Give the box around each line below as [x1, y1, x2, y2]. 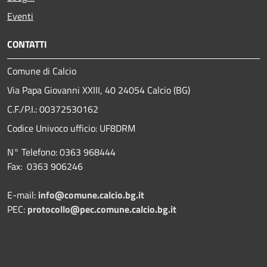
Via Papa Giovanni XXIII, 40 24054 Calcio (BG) [7, 82, 190, 97]
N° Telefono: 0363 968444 [7, 144, 116, 159]
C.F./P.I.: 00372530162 [7, 101, 98, 116]
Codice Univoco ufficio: [7, 120, 97, 135]
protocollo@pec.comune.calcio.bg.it [27, 201, 176, 216]
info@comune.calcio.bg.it [38, 187, 144, 202]
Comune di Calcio [7, 63, 76, 78]
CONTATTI [7, 36, 47, 51]
